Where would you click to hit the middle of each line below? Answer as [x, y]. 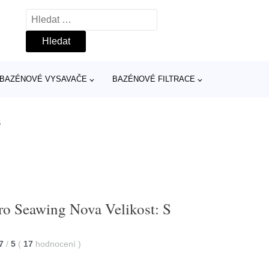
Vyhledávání [52, 17]
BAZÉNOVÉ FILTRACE [153, 79]
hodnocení [57, 243]
